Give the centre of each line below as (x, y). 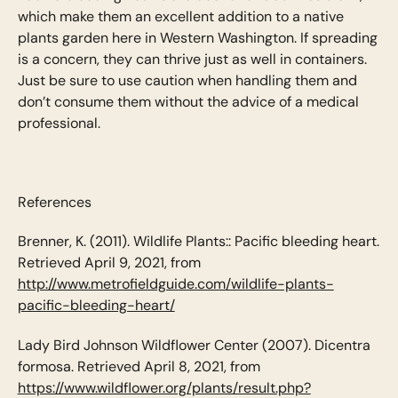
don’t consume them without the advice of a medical (188, 102)
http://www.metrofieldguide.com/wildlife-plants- (175, 284)
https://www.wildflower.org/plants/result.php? (164, 387)
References (54, 202)
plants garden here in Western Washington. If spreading (197, 38)
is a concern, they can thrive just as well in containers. (192, 60)
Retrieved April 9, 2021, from (109, 263)
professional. (59, 123)
